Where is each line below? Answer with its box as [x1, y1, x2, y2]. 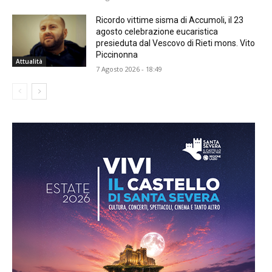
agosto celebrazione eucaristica [96, 27, 219, 37]
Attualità [16, 56, 42, 66]
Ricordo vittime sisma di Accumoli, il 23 [96, 15, 244, 25]
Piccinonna [96, 50, 138, 60]
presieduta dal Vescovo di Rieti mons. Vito [96, 38, 256, 49]
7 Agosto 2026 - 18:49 [96, 64, 163, 74]
